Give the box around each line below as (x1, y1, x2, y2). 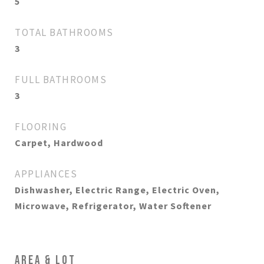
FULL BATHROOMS (15, 73, 107, 86)
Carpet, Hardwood (15, 137, 103, 148)
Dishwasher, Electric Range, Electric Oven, (15, 184, 220, 196)
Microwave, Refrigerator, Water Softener (15, 200, 212, 212)
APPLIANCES (15, 167, 77, 180)
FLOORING (15, 120, 67, 133)
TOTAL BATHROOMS (15, 26, 114, 39)
